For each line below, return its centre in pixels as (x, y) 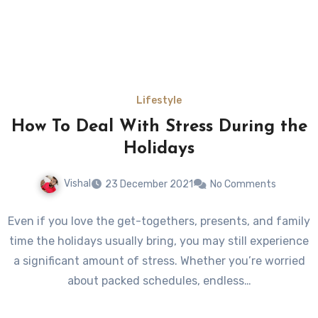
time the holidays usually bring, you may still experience (159, 241)
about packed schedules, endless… (159, 280)
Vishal (77, 184)
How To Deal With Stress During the (159, 127)
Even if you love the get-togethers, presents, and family (159, 221)
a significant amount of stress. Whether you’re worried (159, 261)
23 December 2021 (149, 184)
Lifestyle (159, 101)
